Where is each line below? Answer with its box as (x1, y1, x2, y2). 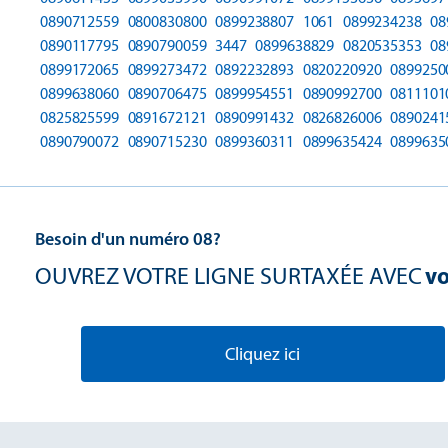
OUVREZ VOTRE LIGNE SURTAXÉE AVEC (35, 260, 422, 290)
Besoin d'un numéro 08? (35, 227, 221, 250)
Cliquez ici (225, 342, 300, 365)
